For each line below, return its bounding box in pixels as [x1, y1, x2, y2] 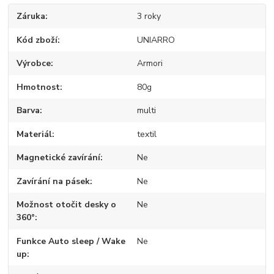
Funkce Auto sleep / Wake [17, 235, 126, 247]
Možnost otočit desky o [17, 199, 117, 211]
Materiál [17, 128, 53, 140]
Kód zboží [17, 34, 58, 46]
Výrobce [17, 57, 51, 70]
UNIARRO [136, 34, 175, 46]
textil [136, 128, 157, 140]
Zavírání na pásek [17, 175, 91, 187]
